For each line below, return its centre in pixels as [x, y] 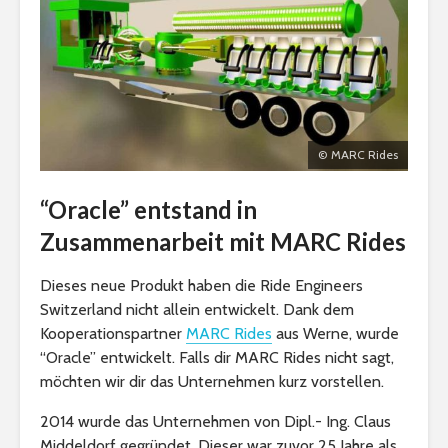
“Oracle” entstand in [148, 210]
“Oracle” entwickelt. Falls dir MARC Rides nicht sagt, [217, 358]
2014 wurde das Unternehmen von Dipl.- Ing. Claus [215, 422]
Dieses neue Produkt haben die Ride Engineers [201, 286]
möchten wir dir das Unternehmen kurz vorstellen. [212, 382]
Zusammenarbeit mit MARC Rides [223, 242]
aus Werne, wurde [335, 334]
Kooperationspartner [113, 334]
